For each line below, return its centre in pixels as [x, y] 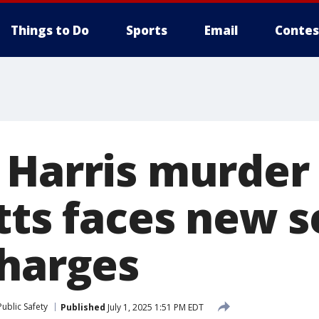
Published [83, 307]
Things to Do [50, 30]
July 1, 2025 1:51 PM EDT [155, 307]
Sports [147, 30]
